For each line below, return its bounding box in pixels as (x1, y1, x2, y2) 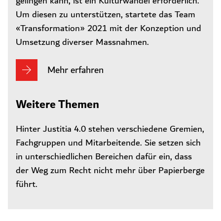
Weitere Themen (16, 95, 99, 115)
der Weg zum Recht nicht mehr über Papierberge (16, 163, 205, 179)
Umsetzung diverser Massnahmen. (16, 35, 149, 50)
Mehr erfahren (47, 62, 104, 78)
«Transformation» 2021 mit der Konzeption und (16, 21, 201, 37)
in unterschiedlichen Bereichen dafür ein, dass (16, 149, 192, 165)
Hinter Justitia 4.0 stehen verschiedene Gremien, (16, 121, 204, 137)
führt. (16, 177, 37, 192)
